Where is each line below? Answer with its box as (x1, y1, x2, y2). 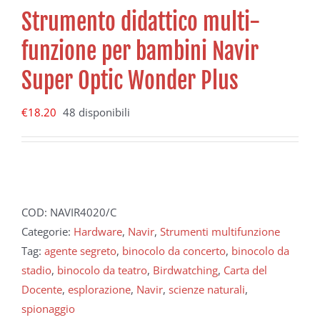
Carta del (224, 262, 267, 277)
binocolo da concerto (122, 243, 226, 258)
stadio (21, 262, 51, 277)
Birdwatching (153, 262, 218, 277)
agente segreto (44, 243, 116, 258)
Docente (21, 281, 62, 296)
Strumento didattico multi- (21, 7, 260, 36)
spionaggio (21, 301, 75, 316)
